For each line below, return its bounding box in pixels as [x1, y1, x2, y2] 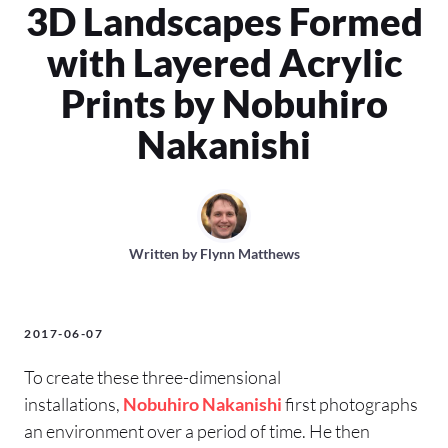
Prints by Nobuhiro [60, 80, 388, 127]
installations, [24, 393, 123, 416]
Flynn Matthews [199, 245, 300, 263]
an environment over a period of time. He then [24, 420, 370, 443]
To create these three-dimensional [24, 366, 281, 389]
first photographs [282, 393, 418, 416]
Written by [128, 245, 200, 263]
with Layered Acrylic [46, 39, 402, 86]
